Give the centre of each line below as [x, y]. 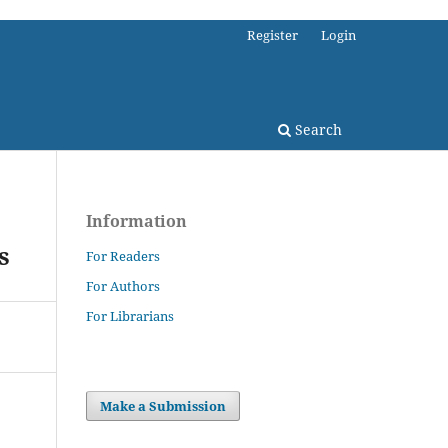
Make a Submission [163, 405]
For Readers [123, 255]
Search [316, 129]
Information [136, 220]
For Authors [123, 285]
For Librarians [130, 315]
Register [273, 34]
